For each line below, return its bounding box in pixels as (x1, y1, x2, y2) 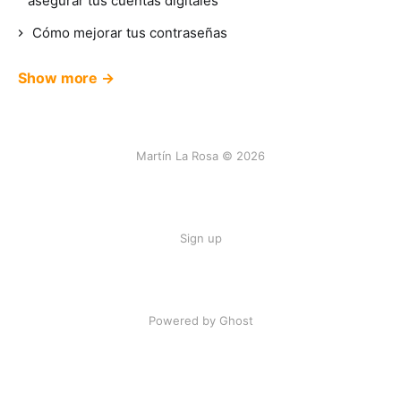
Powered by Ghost (148, 313, 253, 328)
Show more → (18, 69, 115, 87)
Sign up (179, 231, 222, 245)
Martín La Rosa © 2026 (136, 149, 265, 163)
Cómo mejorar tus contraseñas (32, 24, 227, 41)
